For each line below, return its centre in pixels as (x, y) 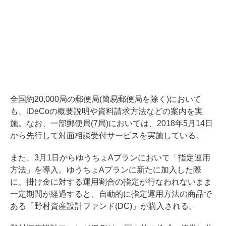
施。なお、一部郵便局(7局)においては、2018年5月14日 (111, 123)
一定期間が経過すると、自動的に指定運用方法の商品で (111, 194)
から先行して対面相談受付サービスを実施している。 (107, 135)
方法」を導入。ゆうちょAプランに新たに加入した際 (106, 169)
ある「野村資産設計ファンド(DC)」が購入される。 (103, 206)
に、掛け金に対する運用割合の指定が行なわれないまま (111, 182)
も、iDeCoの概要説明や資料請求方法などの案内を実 (106, 111)
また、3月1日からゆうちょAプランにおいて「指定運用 (110, 157)
